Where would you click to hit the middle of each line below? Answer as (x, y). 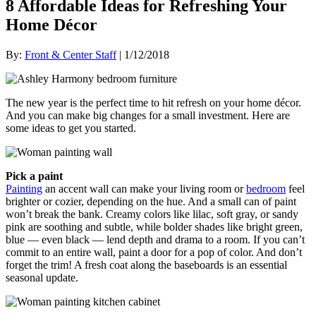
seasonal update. (42, 278)
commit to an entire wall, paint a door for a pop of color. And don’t (154, 253)
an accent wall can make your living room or (144, 189)
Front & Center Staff (71, 55)
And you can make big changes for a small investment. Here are (148, 116)
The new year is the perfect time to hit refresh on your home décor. (153, 103)
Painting (24, 189)
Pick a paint (34, 176)
